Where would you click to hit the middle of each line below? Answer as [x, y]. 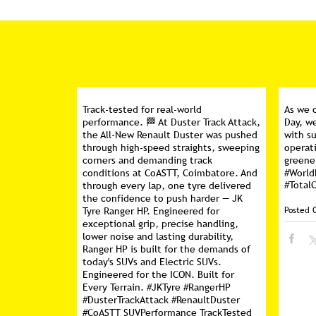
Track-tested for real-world [142, 109]
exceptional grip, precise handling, [160, 224]
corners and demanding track [147, 160]
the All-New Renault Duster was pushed [170, 135]
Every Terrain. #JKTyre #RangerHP [156, 287]
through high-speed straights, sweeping [171, 147]
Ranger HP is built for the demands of [166, 249]
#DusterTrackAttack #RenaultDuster [161, 300]
